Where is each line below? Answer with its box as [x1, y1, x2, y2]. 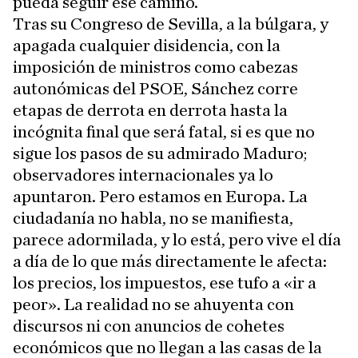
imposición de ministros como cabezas [13, 58, 298, 76]
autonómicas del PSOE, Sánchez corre [13, 79, 298, 97]
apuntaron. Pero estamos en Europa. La [13, 187, 308, 205]
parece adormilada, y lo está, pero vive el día [13, 230, 341, 249]
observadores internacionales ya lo [13, 165, 273, 184]
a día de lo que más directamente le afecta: [13, 252, 327, 270]
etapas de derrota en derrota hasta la [13, 101, 288, 119]
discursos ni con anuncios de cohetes [13, 316, 284, 335]
